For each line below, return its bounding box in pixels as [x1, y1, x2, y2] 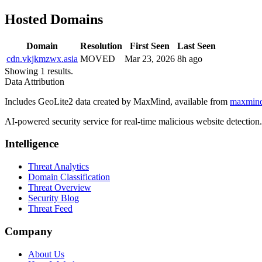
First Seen [130, 40, 170, 51]
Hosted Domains [5, 11, 103, 27]
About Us [28, 249, 64, 259]
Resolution [80, 40, 122, 51]
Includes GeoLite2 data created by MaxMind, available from [5, 96, 230, 106]
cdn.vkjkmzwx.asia [6, 53, 78, 64]
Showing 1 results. [5, 65, 73, 76]
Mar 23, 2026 [125, 53, 175, 64]
